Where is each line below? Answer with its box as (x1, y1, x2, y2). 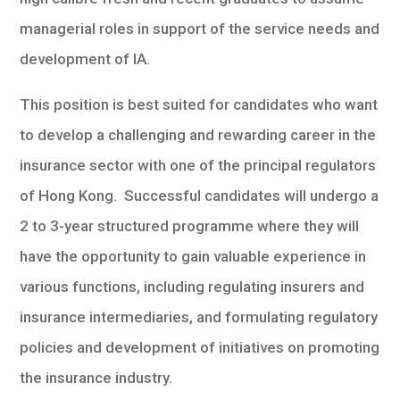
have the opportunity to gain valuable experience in (20, 247, 367, 265)
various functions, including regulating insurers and (20, 278, 365, 296)
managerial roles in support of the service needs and (20, 20, 380, 37)
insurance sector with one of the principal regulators (20, 156, 377, 174)
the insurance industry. (20, 369, 173, 387)
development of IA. (20, 50, 151, 68)
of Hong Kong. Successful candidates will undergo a (20, 187, 379, 204)
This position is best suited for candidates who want (20, 96, 379, 113)
